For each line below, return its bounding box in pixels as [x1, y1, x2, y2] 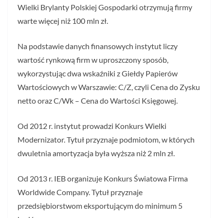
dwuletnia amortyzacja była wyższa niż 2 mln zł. [18, 148, 175, 158]
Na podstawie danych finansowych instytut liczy [18, 41, 178, 51]
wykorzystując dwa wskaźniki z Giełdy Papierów [18, 69, 178, 78]
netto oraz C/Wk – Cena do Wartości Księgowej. [18, 96, 178, 106]
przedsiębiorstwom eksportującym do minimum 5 [18, 201, 182, 211]
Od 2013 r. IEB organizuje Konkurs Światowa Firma [18, 174, 188, 183]
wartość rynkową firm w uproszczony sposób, [18, 55, 168, 65]
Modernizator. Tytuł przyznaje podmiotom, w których [18, 135, 195, 145]
